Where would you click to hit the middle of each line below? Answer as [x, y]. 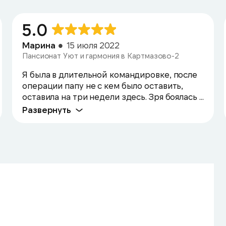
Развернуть [47, 109]
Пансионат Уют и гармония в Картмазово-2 [101, 55]
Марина [39, 45]
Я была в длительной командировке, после [110, 74]
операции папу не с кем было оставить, [103, 85]
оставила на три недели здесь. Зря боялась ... [113, 96]
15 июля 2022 [93, 45]
